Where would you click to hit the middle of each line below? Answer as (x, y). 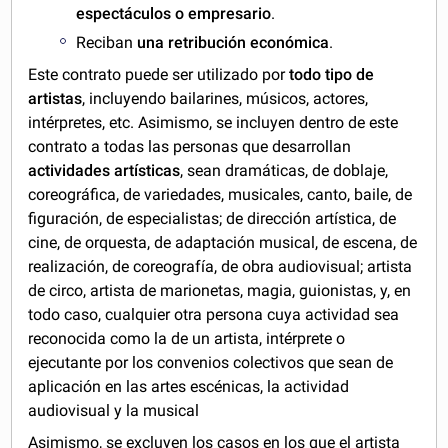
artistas (55, 98)
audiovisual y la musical (114, 410)
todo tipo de (332, 74)
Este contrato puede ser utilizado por (159, 74)
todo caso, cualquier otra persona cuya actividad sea (214, 314)
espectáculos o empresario (174, 13)
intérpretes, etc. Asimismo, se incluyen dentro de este (213, 122)
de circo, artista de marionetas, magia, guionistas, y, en (220, 290)
